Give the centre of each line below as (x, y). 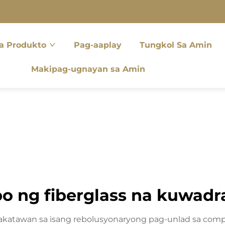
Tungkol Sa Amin (176, 45)
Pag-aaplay (98, 45)
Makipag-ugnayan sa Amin (88, 69)
